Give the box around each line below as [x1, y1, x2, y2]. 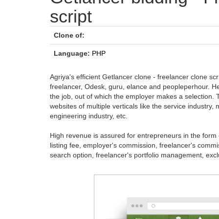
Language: [54, 49, 90, 57]
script [50, 6, 92, 26]
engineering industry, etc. [50, 112, 128, 120]
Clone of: [54, 31, 85, 39]
